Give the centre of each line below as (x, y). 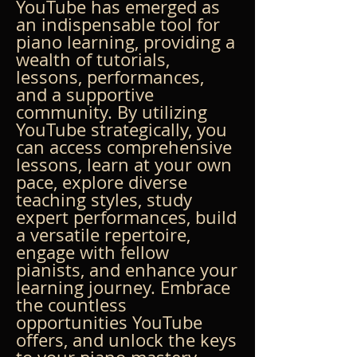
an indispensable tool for (120, 24)
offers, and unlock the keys (129, 339)
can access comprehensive (126, 147)
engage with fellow (95, 252)
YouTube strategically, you (124, 129)
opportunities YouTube (112, 322)
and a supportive (87, 94)
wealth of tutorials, (95, 59)
